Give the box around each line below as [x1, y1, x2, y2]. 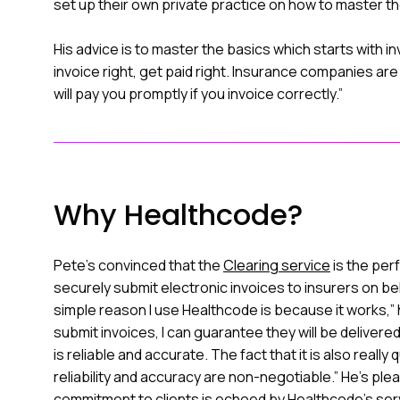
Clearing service [223, 255, 330, 275]
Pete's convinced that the [54, 255, 223, 275]
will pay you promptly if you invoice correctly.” [54, 84, 343, 104]
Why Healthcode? [54, 195, 303, 235]
